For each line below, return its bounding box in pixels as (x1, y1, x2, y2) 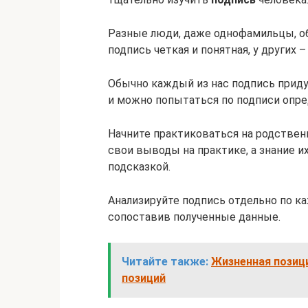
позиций (122, 272, 166, 285)
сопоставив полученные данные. (108, 210, 280, 223)
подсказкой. (108, 160, 170, 173)
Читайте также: (122, 255, 208, 268)
